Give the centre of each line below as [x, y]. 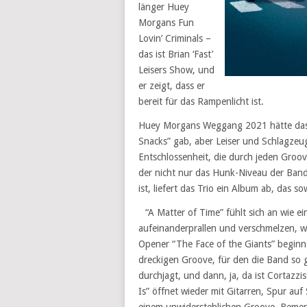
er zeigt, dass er [172, 86]
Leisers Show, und [176, 70]
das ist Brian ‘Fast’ [176, 54]
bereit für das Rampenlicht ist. [201, 101]
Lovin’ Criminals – [175, 38]
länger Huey [164, 7]
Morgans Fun [166, 23]
